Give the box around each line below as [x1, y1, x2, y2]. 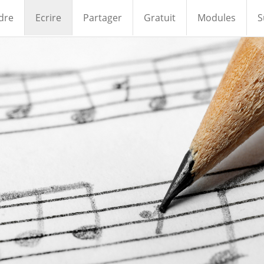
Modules [197, 11, 236, 24]
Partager [82, 11, 122, 24]
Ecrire [35, 11, 61, 24]
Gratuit [143, 11, 176, 24]
